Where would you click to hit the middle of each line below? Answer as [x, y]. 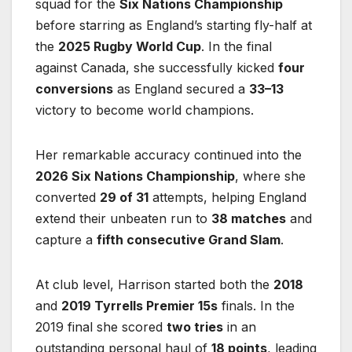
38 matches [249, 219]
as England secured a [181, 89]
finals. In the [256, 306]
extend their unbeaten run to [123, 219]
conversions [74, 89]
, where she [270, 176]
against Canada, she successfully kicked [157, 68]
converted [68, 198]
